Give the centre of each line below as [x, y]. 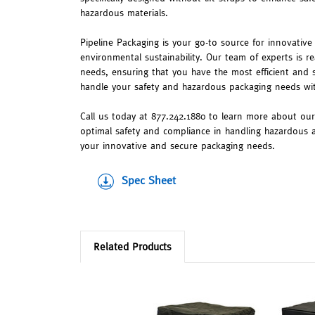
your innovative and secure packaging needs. [178, 146]
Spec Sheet [149, 180]
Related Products [132, 246]
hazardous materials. [124, 13]
